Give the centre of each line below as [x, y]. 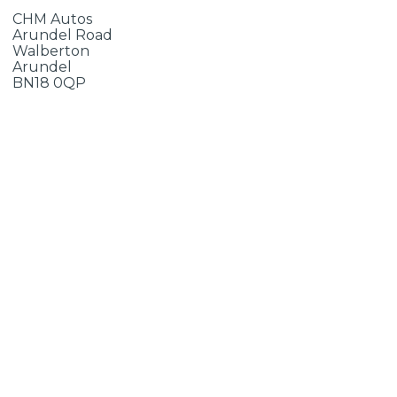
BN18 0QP [49, 83]
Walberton [51, 51]
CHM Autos [52, 19]
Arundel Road [62, 35]
